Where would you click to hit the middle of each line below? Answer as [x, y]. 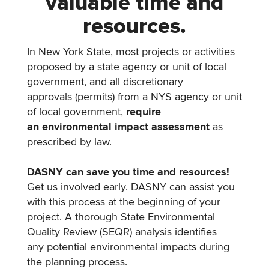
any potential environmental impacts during [128, 247]
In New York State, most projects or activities [131, 52]
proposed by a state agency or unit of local [127, 67]
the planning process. [79, 262]
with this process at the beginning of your [124, 202]
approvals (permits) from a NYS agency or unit [134, 97]
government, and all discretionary [105, 82]
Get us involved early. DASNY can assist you [131, 187]
